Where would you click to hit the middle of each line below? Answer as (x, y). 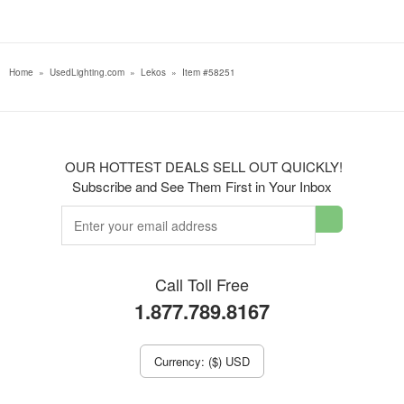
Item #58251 (209, 72)
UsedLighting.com (87, 72)
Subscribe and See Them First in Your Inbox (202, 186)
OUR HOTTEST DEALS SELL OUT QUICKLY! (202, 166)
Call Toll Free (202, 284)
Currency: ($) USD (202, 361)
